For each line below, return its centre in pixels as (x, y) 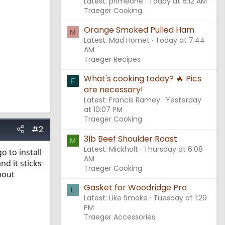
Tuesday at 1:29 (180, 198)
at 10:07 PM (103, 110)
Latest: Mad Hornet (117, 40)
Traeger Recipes (112, 60)
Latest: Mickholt (111, 149)
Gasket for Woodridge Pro (135, 187)
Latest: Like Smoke (116, 198)
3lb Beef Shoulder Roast (131, 139)
